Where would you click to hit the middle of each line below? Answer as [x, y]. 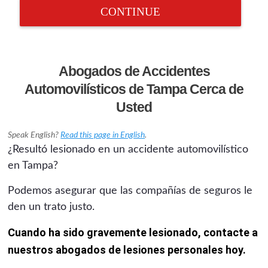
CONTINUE [130, 11]
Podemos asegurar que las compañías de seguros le [130, 191]
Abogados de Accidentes [134, 71]
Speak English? [34, 135]
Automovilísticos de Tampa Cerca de [134, 89]
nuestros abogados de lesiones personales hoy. [127, 249]
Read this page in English [103, 135]
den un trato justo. [51, 207]
